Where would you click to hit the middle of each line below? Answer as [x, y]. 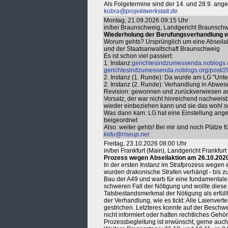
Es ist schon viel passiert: [138, 56]
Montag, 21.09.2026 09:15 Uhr [146, 20]
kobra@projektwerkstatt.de [141, 11]
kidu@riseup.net [126, 134]
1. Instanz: [118, 63]
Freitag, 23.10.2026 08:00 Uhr [145, 144]
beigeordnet [121, 120]
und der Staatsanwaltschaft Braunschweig [162, 49]
